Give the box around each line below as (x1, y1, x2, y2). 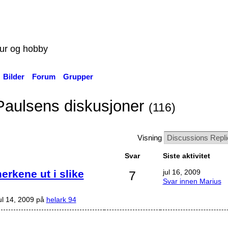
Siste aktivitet (162, 151, 210, 160)
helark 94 (46, 195, 76, 204)
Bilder (3, 72, 24, 81)
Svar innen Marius (162, 177, 221, 185)
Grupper (63, 72, 93, 81)
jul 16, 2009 (162, 167, 201, 176)
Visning (137, 133, 164, 142)
